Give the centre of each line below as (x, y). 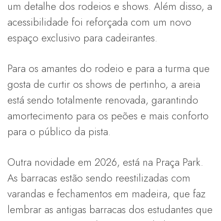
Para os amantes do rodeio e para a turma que (109, 68)
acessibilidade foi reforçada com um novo (99, 22)
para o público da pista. (59, 131)
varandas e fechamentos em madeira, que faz (107, 194)
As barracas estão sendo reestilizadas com (99, 178)
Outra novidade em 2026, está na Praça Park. (105, 162)
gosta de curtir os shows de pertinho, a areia (104, 84)
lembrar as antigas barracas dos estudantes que (110, 209)
